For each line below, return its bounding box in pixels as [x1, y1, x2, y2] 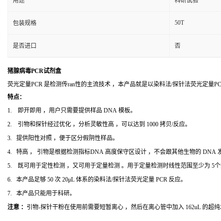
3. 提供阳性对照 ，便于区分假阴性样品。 [7, 135, 118, 142]
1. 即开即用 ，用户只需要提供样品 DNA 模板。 [7, 107, 136, 114]
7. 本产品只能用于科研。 [7, 190, 75, 197]
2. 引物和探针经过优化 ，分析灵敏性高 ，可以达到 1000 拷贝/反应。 [7, 121, 191, 128]
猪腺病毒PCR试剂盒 [7, 68, 61, 74]
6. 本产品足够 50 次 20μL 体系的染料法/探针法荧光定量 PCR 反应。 [7, 176, 186, 183]
